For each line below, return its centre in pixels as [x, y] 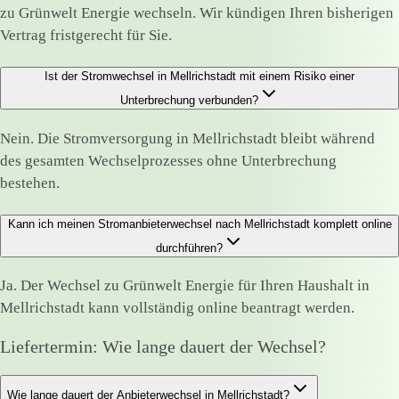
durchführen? [189, 248]
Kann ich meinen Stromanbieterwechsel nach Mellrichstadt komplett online [199, 224]
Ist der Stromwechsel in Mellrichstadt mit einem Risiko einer [199, 76]
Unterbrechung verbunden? [189, 100]
